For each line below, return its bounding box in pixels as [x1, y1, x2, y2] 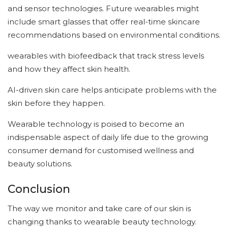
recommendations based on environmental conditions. [8, 30, 220, 40]
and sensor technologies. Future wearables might [8, 3, 199, 13]
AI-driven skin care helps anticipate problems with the [8, 84, 217, 95]
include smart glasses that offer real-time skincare [8, 16, 200, 26]
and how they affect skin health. [8, 64, 130, 74]
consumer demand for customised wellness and [8, 145, 194, 155]
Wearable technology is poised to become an [8, 119, 184, 129]
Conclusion [8, 182, 70, 196]
